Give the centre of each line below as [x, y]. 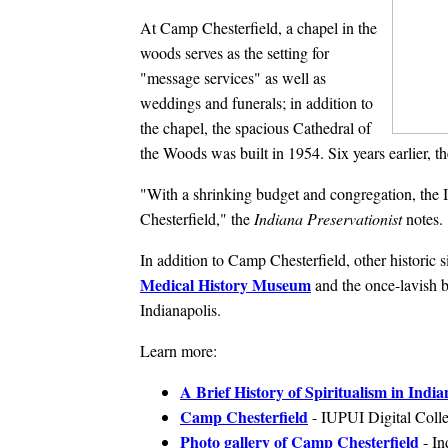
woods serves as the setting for [234, 52]
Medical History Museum [225, 284]
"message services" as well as [233, 77]
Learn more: [178, 350]
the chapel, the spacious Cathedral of [255, 127]
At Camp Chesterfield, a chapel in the [258, 27]
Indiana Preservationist [330, 218]
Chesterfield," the [197, 218]
